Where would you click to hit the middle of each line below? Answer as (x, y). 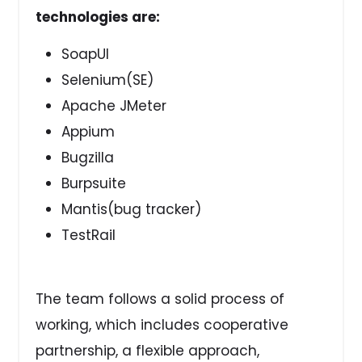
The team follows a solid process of (160, 299)
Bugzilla (88, 158)
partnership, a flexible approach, (148, 350)
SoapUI (86, 55)
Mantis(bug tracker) (132, 210)
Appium (88, 132)
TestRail (89, 236)
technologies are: (98, 17)
